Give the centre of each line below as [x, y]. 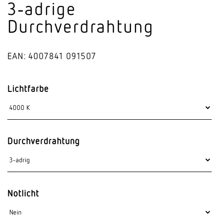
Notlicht [23, 193]
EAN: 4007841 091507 [52, 56]
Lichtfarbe [28, 88]
